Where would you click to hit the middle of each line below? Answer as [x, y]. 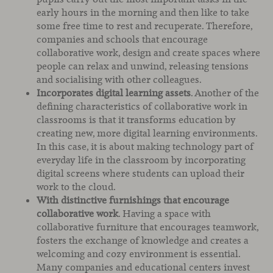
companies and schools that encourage [122, 40]
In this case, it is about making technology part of [145, 147]
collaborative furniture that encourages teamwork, [147, 227]
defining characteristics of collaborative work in [142, 107]
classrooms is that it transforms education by [136, 120]
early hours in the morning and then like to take [143, 13]
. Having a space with [165, 214]
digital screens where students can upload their [140, 174]
